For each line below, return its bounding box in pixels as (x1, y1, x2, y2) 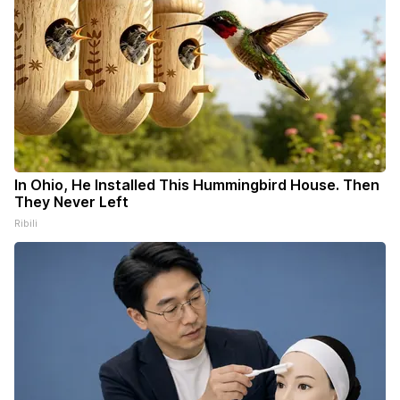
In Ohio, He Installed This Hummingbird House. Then (14, 176, 379, 195)
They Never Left (14, 193, 129, 212)
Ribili (14, 217, 37, 230)
